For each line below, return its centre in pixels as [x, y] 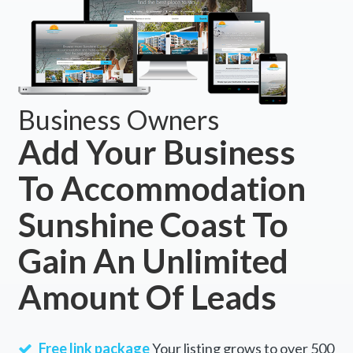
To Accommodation [162, 189]
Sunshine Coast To [153, 225]
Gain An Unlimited [153, 261]
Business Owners [118, 120]
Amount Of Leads [147, 297]
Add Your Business [156, 152]
